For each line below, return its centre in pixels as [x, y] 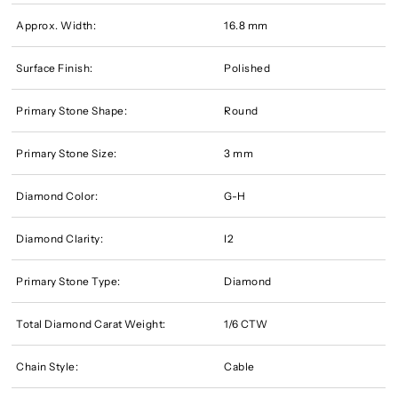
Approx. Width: [56, 25]
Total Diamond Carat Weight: [91, 323]
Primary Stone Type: [68, 281]
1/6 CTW [246, 323]
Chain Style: [48, 366]
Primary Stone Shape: [72, 110]
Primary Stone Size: [67, 153]
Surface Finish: [55, 68]
